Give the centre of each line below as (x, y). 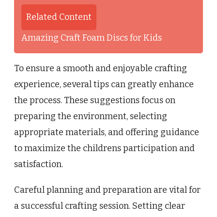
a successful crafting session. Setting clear (100, 206)
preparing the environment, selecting (91, 116)
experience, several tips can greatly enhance (104, 84)
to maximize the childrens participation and (104, 148)
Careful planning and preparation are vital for (107, 190)
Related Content (59, 17)
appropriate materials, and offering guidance (107, 132)
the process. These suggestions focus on (95, 100)
